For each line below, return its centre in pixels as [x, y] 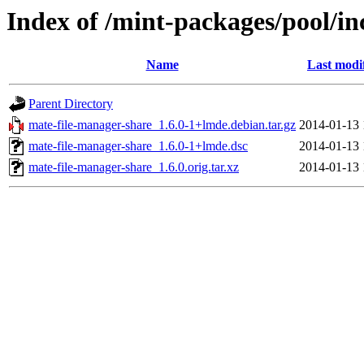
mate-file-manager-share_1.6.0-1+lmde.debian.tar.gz [162, 125]
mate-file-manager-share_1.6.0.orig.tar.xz [134, 167]
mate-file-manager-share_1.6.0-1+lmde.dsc [138, 146]
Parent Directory [71, 104]
